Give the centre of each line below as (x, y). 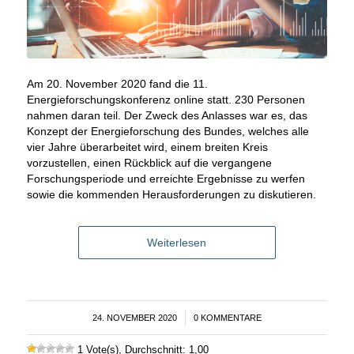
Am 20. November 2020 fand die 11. (117, 84)
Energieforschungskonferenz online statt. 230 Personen (166, 100)
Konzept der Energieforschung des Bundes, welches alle (168, 132)
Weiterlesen (177, 243)
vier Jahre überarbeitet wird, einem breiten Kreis (147, 147)
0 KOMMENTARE (227, 318)
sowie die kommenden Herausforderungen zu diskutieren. (171, 195)
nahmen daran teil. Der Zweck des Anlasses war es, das (167, 116)
